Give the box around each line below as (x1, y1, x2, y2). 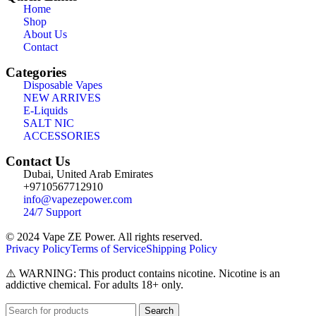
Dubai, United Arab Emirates (23, 168, 153, 180)
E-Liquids (23, 104, 68, 116)
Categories (6, 65, 66, 80)
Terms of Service (71, 243, 146, 255)
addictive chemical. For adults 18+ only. (6, 279, 183, 291)
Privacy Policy (6, 243, 71, 255)
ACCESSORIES (23, 130, 100, 142)
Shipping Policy (146, 243, 217, 255)
